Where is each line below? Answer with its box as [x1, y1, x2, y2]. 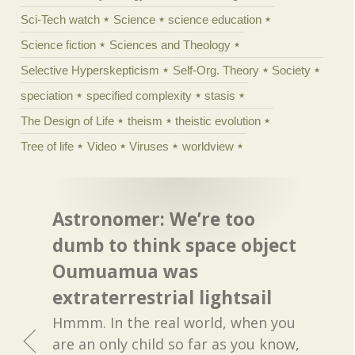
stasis [204, 88, 236, 102]
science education [168, 12, 262, 26]
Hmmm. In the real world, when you [52, 312, 296, 332]
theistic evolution [175, 113, 261, 128]
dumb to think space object [52, 233, 297, 258]
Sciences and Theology [109, 37, 231, 52]
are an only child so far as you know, [52, 334, 300, 353]
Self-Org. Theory [172, 63, 259, 77]
